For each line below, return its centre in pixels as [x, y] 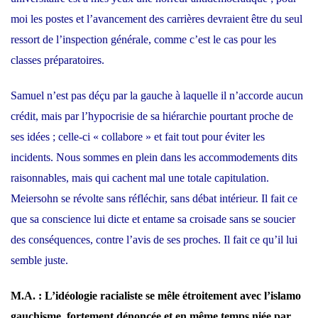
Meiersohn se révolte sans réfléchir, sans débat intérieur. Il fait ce [154, 198]
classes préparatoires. [57, 60]
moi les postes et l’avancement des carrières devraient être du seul [157, 18]
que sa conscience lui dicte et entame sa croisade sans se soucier [153, 219]
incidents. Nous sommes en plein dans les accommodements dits [154, 157]
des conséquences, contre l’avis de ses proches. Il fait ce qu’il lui [154, 239]
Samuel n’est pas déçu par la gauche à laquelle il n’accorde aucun [157, 95]
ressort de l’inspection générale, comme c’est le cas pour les [143, 39]
